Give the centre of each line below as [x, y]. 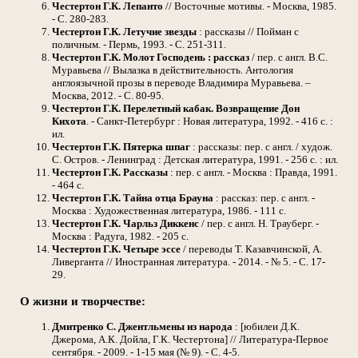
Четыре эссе [152, 249]
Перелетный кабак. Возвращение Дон [211, 109]
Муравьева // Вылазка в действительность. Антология [173, 70]
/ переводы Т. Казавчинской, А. [251, 249]
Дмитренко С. [84, 326]
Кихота [69, 121]
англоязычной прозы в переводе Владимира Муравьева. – [181, 83]
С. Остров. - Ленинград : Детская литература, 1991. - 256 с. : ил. [195, 160]
